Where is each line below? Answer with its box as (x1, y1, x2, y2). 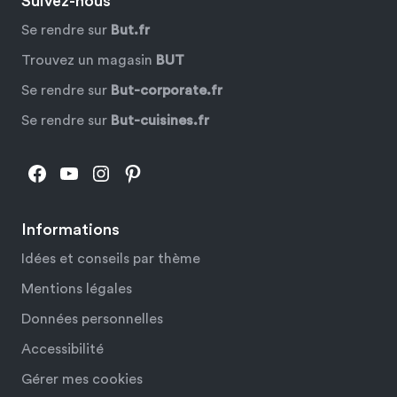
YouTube (58, 161, 143, 183)
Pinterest (121, 161, 206, 183)
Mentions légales (21, 282, 132, 297)
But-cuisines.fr (111, 113, 209, 128)
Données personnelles (21, 312, 163, 327)
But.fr (111, 23, 150, 38)
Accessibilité (21, 342, 104, 357)
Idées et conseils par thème (21, 252, 200, 267)
